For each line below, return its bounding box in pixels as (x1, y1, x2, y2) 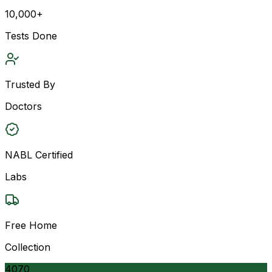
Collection (5, 240, 50, 253)
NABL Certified (5, 148, 73, 161)
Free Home (5, 219, 57, 231)
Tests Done (5, 29, 57, 42)
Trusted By (5, 78, 55, 90)
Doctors (5, 100, 42, 112)
